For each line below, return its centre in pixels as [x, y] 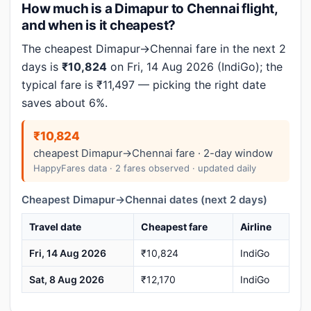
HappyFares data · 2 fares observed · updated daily [145, 168]
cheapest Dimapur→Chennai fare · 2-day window [153, 153]
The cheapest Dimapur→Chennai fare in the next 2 [154, 49]
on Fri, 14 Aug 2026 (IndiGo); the [195, 67]
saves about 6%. [65, 103]
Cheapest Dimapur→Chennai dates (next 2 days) [144, 200]
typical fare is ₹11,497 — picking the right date [144, 85]
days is [42, 67]
